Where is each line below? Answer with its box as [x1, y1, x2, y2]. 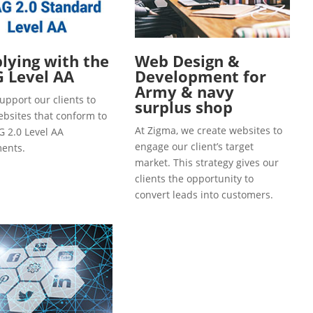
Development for [135, 65, 266, 87]
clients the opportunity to [135, 171, 254, 185]
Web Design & [135, 50, 240, 71]
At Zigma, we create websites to [135, 123, 282, 137]
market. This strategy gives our [135, 155, 279, 169]
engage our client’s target [135, 139, 254, 153]
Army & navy [135, 80, 234, 102]
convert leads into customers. [135, 187, 273, 201]
